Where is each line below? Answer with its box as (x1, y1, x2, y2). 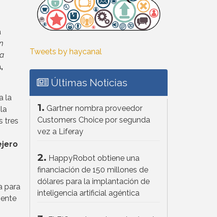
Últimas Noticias (48, 76, 127, 89)
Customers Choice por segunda (37, 115, 150, 124)
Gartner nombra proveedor (46, 103, 142, 113)
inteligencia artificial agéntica (37, 188, 139, 198)
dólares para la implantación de (37, 176, 150, 186)
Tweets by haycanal (30, 46, 102, 56)
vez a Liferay (37, 126, 83, 136)
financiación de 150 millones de (37, 165, 148, 174)
